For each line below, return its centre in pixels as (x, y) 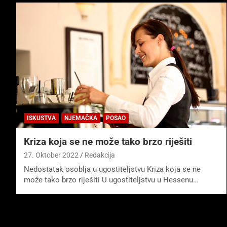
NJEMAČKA (81, 118)
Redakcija (100, 155)
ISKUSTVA (41, 118)
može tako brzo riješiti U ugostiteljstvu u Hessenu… (111, 180)
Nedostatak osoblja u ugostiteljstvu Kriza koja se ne (112, 169)
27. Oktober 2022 (51, 155)
